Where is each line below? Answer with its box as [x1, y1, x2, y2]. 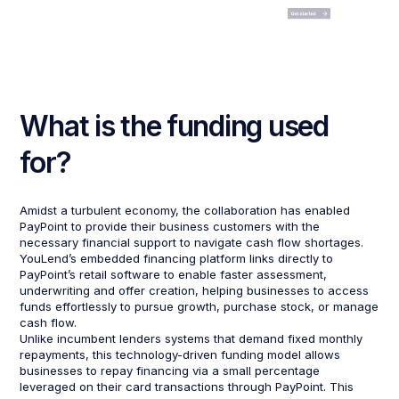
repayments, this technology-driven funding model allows [20, 347, 341, 362]
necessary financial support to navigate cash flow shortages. [20, 235, 364, 250]
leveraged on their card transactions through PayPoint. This [20, 379, 354, 395]
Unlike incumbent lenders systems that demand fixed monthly [20, 331, 363, 346]
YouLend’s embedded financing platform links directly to [20, 251, 334, 266]
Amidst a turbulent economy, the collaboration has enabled [20, 203, 351, 218]
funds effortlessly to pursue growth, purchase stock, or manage [20, 299, 379, 314]
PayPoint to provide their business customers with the [20, 219, 321, 234]
